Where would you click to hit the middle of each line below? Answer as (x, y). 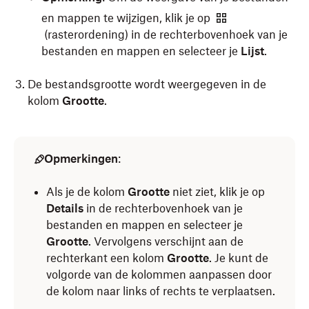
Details (65, 208)
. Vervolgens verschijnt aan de (166, 241)
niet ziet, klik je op (217, 192)
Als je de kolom (87, 192)
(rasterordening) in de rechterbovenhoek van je (165, 34)
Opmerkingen (81, 159)
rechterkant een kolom (107, 258)
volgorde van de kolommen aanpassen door (159, 275)
